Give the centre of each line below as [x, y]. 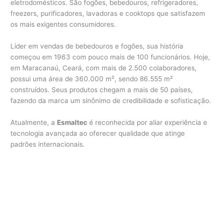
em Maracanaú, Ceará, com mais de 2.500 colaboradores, [104, 68]
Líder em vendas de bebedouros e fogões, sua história [97, 46]
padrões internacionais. [48, 144]
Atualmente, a [34, 123]
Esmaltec [72, 123]
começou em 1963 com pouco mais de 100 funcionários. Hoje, [111, 57]
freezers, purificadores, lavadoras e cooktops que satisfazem [108, 14]
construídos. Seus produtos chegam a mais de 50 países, [102, 90]
